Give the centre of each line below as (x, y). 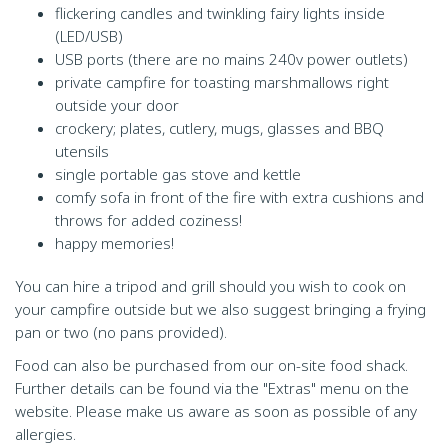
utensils (82, 151)
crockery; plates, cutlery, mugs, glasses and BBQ (219, 128)
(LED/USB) (89, 36)
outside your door (117, 105)
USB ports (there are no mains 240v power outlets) (231, 59)
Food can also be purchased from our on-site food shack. (211, 365)
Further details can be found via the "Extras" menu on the (212, 388)
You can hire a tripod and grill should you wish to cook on (210, 286)
